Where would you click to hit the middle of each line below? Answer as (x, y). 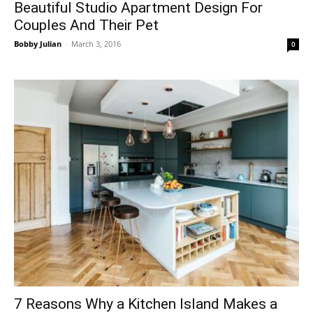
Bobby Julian (38, 44)
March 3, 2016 (96, 44)
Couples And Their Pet (86, 26)
